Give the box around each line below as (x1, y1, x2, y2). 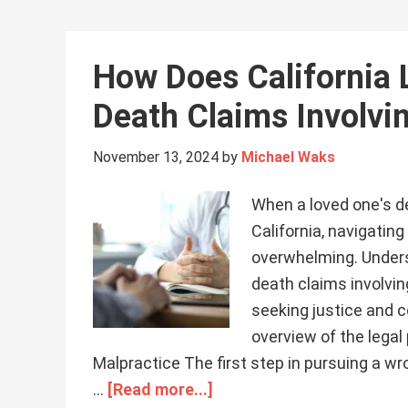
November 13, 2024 (93, 148, 219, 166)
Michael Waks (241, 148, 335, 166)
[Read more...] (107, 380, 213, 399)
